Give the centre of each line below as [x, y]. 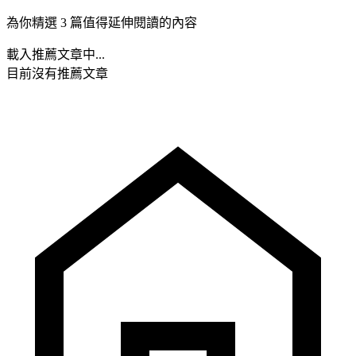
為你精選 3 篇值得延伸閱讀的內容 [102, 22]
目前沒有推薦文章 [57, 73]
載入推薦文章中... [56, 54]
